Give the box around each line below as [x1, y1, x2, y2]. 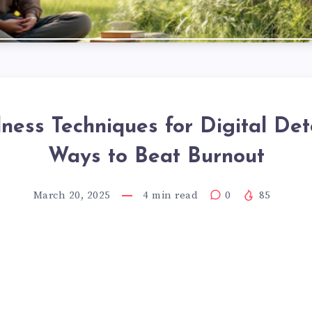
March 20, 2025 [33, 189, 111, 202]
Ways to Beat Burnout [47, 146, 265, 168]
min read [148, 189, 198, 202]
